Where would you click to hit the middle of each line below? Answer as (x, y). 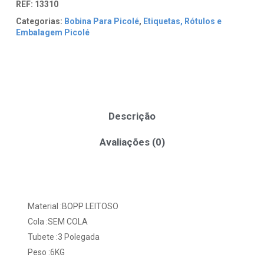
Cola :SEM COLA (57, 221)
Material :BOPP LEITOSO (73, 206)
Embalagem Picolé (52, 33)
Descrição (132, 116)
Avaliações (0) (132, 142)
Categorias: (39, 22)
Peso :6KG (46, 252)
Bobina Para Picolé (101, 22)
